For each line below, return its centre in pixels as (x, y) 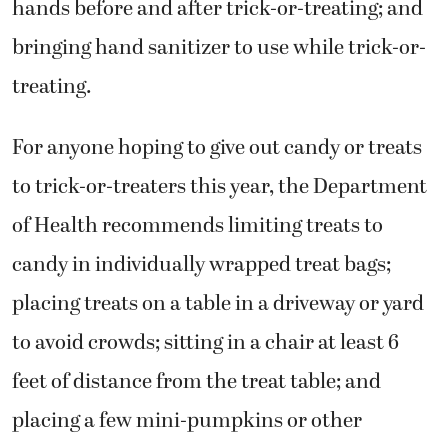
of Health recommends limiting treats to (197, 226)
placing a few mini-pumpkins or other (187, 421)
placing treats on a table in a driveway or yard (218, 304)
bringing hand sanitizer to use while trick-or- (219, 48)
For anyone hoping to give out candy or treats (217, 148)
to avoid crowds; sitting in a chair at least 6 (205, 343)
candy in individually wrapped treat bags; (201, 265)
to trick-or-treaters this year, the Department (219, 187)
